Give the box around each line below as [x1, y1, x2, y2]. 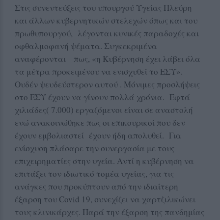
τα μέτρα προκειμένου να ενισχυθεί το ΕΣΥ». [15, 65, 183, 77]
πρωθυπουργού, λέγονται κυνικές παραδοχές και [15, 27, 199, 39]
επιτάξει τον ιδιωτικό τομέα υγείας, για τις [15, 167, 174, 179]
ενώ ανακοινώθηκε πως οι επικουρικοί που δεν [15, 116, 185, 128]
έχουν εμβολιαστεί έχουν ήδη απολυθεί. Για [15, 129, 181, 141]
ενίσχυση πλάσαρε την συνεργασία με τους [15, 142, 174, 154]
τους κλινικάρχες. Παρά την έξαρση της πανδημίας [15, 206, 204, 218]
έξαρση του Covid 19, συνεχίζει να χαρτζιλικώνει [15, 193, 195, 205]
